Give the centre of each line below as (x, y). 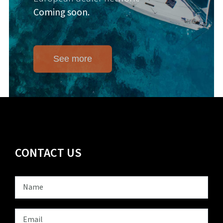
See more (73, 58)
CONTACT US (48, 153)
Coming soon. (62, 13)
